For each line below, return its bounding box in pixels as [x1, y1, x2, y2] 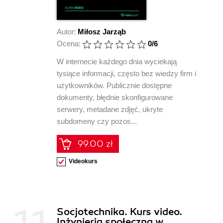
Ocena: [57, 39, 81, 48]
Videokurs [69, 158, 98, 165]
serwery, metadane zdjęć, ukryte [57, 105, 163, 114]
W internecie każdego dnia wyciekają [57, 57, 177, 66]
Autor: [57, 27, 76, 36]
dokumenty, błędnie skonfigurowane [57, 93, 173, 102]
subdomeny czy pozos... [57, 117, 137, 126]
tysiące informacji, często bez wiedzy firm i [57, 69, 196, 78]
